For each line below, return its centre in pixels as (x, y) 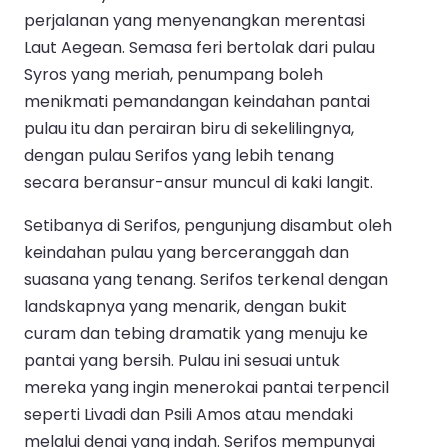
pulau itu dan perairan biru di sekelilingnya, (189, 129)
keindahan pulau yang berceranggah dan (186, 253)
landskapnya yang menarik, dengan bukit (185, 307)
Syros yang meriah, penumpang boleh (173, 75)
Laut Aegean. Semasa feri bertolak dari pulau (199, 48)
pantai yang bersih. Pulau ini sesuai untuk (182, 361)
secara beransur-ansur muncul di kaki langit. (198, 183)
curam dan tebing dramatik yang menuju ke (196, 334)
